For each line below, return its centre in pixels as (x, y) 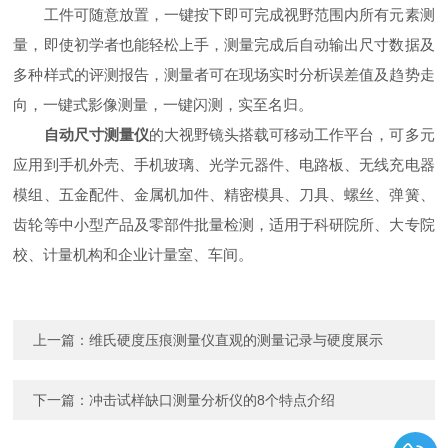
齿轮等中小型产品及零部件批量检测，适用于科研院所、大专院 (224, 224)
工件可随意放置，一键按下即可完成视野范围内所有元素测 (224, 14)
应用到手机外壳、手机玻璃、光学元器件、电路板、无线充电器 (224, 164)
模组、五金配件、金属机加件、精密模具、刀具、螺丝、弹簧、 (224, 194)
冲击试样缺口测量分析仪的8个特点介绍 (212, 400)
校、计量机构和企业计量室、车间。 (133, 254)
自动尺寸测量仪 (96, 134)
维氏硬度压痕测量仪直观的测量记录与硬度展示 (236, 340)
